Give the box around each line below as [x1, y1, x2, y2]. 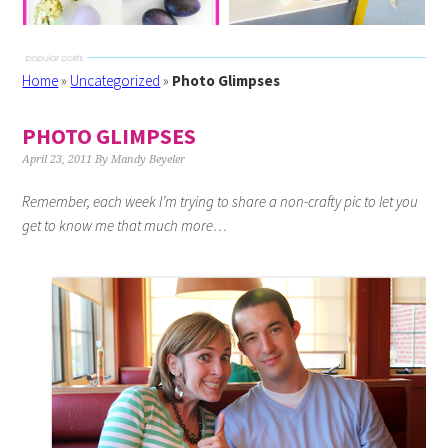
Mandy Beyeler [111, 153, 186, 166]
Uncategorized [70, 71, 161, 90]
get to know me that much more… [22, 216, 228, 235]
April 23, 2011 [22, 153, 93, 166]
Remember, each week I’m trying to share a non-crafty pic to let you [22, 192, 419, 211]
